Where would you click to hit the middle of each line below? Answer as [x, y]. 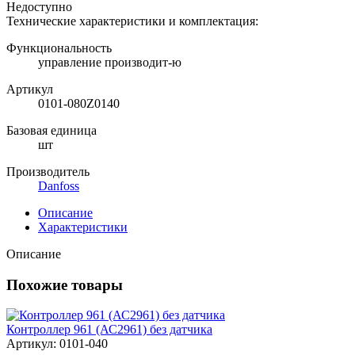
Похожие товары [65, 284]
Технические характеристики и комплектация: [132, 21]
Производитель [48, 171]
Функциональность [59, 48]
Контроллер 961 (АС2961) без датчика [109, 330]
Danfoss [59, 185]
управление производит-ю [110, 62]
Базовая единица [52, 130]
